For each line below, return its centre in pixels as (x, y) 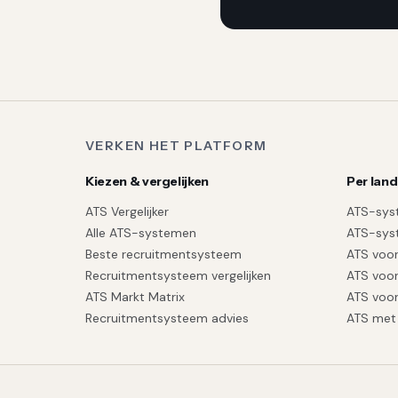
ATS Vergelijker (127, 211)
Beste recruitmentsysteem (163, 254)
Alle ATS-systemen (141, 233)
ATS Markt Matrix (135, 297)
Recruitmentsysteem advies (167, 318)
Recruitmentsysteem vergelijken (178, 275)
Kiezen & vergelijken (147, 181)
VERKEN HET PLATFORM (176, 146)
